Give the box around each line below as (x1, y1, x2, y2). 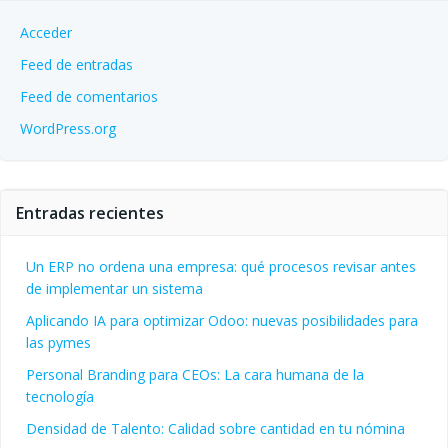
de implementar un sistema (26, 279, 203, 299)
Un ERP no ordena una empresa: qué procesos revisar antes (26, 257, 416, 277)
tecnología (26, 387, 94, 407)
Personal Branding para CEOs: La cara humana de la (26, 365, 364, 385)
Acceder (20, 23, 72, 43)
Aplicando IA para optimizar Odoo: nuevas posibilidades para (26, 311, 418, 331)
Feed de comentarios (20, 87, 158, 107)
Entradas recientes (16, 202, 164, 225)
